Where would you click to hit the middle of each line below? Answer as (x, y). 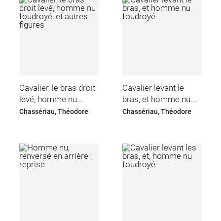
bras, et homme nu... (160, 99)
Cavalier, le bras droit (57, 88)
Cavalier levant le (153, 88)
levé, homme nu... (51, 99)
